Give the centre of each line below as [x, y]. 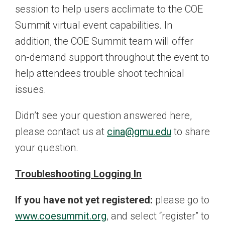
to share [191, 132]
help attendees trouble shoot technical [100, 74]
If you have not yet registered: [84, 200]
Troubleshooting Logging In [78, 174]
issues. [31, 90]
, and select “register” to [158, 216]
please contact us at [61, 132]
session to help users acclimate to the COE [109, 9]
